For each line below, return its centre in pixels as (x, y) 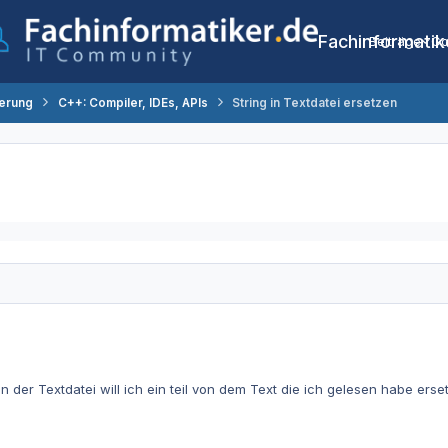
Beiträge (395, 41)
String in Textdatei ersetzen (314, 102)
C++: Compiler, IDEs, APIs (132, 102)
